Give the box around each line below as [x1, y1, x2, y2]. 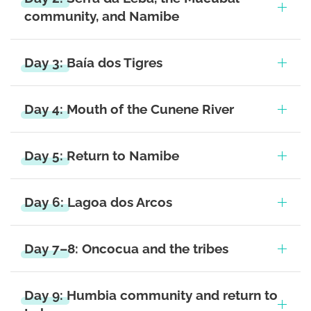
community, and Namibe [24, 8, 179, 24]
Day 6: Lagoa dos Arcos [24, 194, 172, 210]
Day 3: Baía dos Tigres [24, 55, 162, 70]
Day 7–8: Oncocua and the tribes [24, 241, 228, 256]
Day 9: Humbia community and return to [24, 287, 278, 303]
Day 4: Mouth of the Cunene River [24, 101, 234, 117]
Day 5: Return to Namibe [24, 148, 179, 163]
